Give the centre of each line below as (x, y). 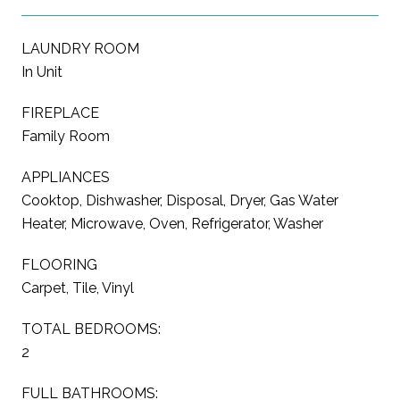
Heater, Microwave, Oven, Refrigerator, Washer (172, 223)
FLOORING (59, 264)
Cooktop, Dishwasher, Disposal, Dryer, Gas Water (180, 200)
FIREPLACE (60, 112)
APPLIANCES (66, 177)
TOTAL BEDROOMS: (91, 329)
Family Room (66, 136)
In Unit (42, 71)
